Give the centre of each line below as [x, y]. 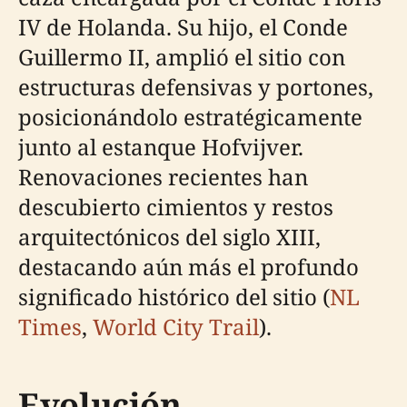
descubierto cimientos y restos [176, 207]
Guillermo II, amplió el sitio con [182, 57]
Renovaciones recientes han [163, 177]
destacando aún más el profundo [189, 267]
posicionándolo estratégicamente [190, 117]
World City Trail [176, 327]
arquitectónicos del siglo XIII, [169, 237]
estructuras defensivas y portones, [196, 87]
